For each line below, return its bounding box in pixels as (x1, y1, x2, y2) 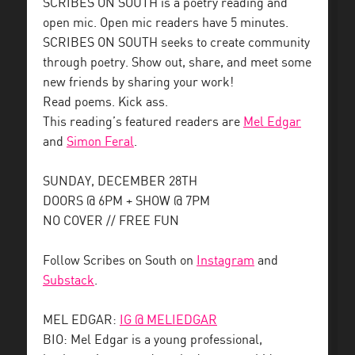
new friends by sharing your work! (43, 76, 234, 90)
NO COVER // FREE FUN (43, 215, 179, 228)
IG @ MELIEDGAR (120, 314, 217, 327)
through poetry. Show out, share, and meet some (43, 56, 311, 70)
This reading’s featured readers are (43, 116, 243, 129)
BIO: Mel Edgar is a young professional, (43, 334, 262, 347)
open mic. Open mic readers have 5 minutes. (43, 17, 288, 30)
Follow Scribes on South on (43, 254, 197, 268)
